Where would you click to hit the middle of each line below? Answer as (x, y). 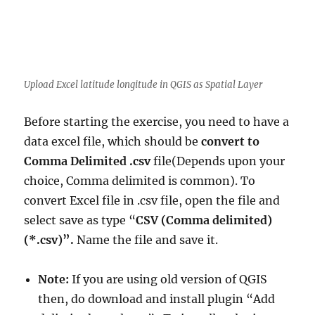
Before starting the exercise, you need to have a (157, 122)
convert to (231, 142)
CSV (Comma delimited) (204, 220)
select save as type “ (80, 220)
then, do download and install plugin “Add (157, 299)
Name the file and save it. (148, 240)
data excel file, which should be (113, 142)
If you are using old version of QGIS (168, 279)
